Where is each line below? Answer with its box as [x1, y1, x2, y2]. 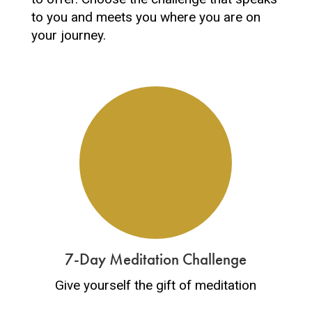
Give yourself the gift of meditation [55, 277, 257, 293]
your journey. [31, 27, 106, 43]
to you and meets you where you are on [31, 9, 260, 25]
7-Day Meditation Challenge [65, 249, 247, 270]
